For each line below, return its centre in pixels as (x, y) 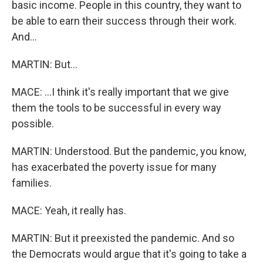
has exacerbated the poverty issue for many (114, 167)
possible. (33, 124)
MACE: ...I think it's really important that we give (120, 92)
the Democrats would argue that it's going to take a (129, 254)
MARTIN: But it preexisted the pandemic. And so (123, 238)
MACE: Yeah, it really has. (69, 210)
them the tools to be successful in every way (117, 108)
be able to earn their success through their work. (124, 21)
